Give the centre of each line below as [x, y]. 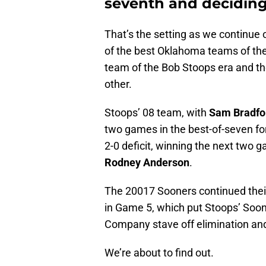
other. [118, 84]
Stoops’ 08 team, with [157, 113]
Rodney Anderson [147, 163]
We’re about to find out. [159, 253]
